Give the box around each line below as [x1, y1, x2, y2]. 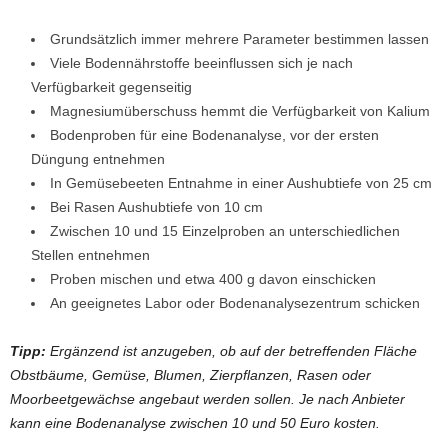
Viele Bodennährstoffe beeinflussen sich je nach [50, 55, 353, 71]
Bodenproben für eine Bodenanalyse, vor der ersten [50, 127, 379, 143]
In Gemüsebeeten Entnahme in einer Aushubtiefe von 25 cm [50, 175, 432, 191]
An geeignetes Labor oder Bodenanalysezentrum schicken [50, 295, 420, 311]
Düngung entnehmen [31, 151, 165, 167]
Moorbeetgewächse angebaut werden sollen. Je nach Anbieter [10, 391, 405, 407]
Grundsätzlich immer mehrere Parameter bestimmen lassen [50, 31, 429, 47]
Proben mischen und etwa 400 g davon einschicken [50, 271, 376, 287]
